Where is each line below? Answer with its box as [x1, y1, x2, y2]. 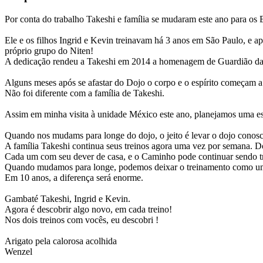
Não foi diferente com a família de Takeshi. [5, 87, 164, 98]
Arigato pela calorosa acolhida [5, 235, 117, 246]
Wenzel [5, 246, 32, 257]
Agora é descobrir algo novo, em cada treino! [5, 204, 172, 214]
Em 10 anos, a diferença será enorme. [5, 172, 143, 183]
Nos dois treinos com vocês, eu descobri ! [5, 214, 159, 225]
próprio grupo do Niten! [5, 45, 93, 56]
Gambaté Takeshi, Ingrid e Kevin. [5, 193, 130, 204]
